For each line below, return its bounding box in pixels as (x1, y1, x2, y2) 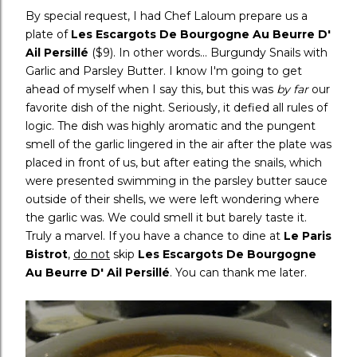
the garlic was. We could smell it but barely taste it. (25, 210, 307, 226)
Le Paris (284, 229, 331, 244)
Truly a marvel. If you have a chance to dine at (25, 229, 284, 244)
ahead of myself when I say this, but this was (25, 82, 277, 97)
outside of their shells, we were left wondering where (25, 192, 320, 207)
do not (73, 247, 110, 262)
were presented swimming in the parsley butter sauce (25, 174, 328, 189)
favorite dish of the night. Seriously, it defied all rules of (25, 100, 328, 116)
